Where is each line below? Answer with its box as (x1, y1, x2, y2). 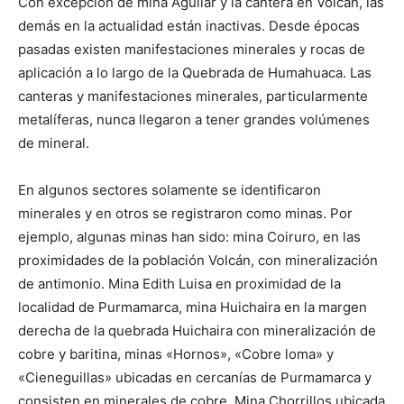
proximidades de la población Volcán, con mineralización (18, 252, 378, 270)
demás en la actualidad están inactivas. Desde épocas (18, 17, 360, 35)
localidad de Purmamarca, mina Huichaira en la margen (18, 298, 367, 317)
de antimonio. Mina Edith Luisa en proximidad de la (18, 275, 341, 293)
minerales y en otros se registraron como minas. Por (18, 205, 353, 223)
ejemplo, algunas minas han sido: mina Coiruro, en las (18, 228, 361, 246)
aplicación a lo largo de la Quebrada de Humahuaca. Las (18, 64, 372, 82)
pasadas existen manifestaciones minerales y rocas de (18, 41, 365, 59)
